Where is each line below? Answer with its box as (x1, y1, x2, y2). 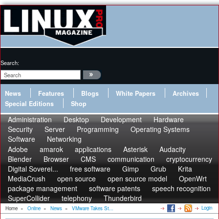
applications (75, 144, 111, 154)
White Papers (116, 89, 155, 98)
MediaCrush (8, 174, 45, 183)
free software (70, 164, 110, 174)
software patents (89, 183, 140, 193)
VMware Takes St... (72, 205, 113, 212)
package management (8, 183, 77, 193)
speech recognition (152, 183, 211, 193)
